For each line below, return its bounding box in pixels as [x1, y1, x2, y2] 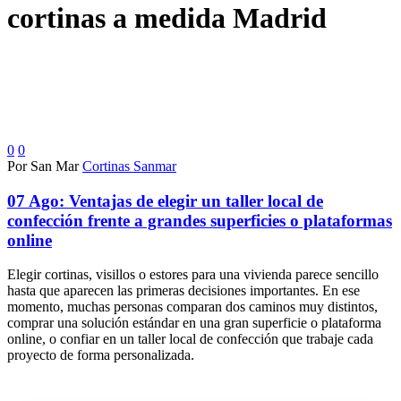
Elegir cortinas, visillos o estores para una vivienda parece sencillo [7, 267, 379, 283]
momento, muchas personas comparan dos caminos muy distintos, [7, 299, 378, 315]
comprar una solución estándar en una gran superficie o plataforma [7, 315, 381, 331]
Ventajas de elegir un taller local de [69, 191, 323, 210]
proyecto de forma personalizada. [7, 347, 194, 363]
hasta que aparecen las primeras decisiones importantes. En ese [7, 283, 360, 299]
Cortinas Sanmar [82, 158, 176, 174]
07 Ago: [7, 191, 69, 210]
